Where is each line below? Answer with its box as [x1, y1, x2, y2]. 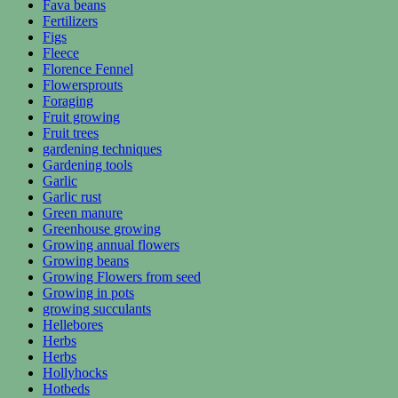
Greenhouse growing [43, 220, 161, 236]
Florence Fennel [43, 60, 133, 76]
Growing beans [43, 252, 129, 268]
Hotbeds [43, 380, 90, 396]
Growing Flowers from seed [43, 268, 201, 284]
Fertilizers [43, 12, 98, 28]
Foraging [43, 92, 93, 108]
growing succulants [43, 300, 151, 316]
